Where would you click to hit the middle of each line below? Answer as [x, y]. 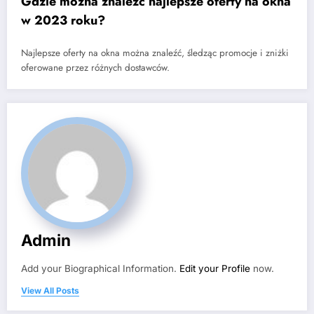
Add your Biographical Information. [100, 269]
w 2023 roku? [63, 20]
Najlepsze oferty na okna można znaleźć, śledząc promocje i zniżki [155, 53]
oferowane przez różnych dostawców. [95, 68]
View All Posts [50, 291]
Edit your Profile [215, 269]
